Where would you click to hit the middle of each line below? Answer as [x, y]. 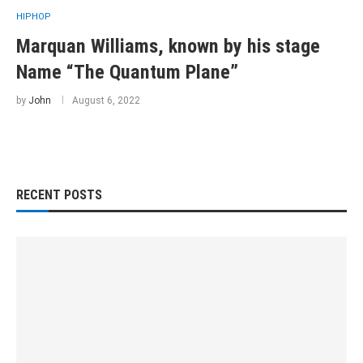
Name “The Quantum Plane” [127, 72]
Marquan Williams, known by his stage [168, 46]
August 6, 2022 [106, 100]
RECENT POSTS [59, 195]
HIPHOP [34, 17]
